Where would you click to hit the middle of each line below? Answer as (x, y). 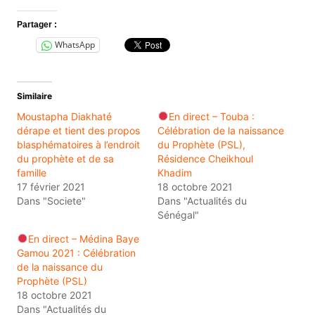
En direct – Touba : (211, 116)
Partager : (37, 24)
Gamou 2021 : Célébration (76, 252)
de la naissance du (59, 266)
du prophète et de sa (65, 158)
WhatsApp (75, 45)
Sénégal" (178, 214)
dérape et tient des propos (78, 130)
